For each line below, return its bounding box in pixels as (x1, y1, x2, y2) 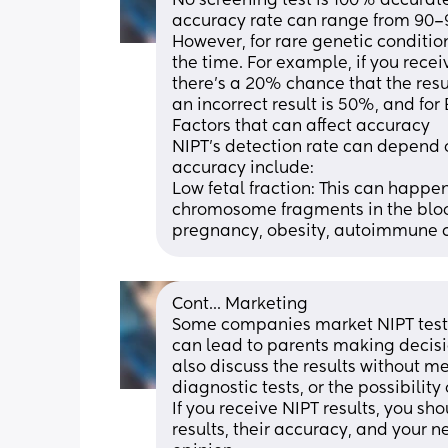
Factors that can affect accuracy (172, 118, 430, 135)
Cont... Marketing (172, 296, 308, 313)
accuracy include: (172, 160, 318, 177)
